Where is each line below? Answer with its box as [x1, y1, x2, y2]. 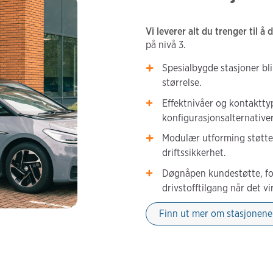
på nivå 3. [145, 39, 188, 51]
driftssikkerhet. [162, 147, 227, 159]
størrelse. [162, 77, 202, 89]
